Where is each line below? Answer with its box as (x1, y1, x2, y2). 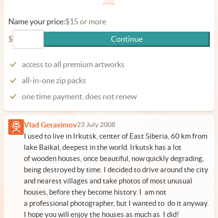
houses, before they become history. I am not (24, 188, 166, 197)
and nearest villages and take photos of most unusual (24, 177, 192, 185)
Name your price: (8, 17, 65, 26)
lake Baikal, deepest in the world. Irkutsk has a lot (24, 143, 182, 152)
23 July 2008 (77, 121, 115, 129)
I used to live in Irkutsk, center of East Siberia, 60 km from (24, 132, 207, 141)
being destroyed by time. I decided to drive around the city (24, 165, 208, 174)
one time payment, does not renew (22, 92, 137, 101)
